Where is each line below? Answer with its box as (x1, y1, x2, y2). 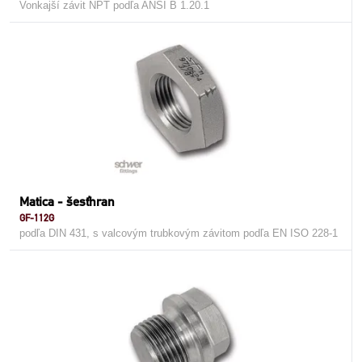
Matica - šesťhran (19, 194, 115, 209)
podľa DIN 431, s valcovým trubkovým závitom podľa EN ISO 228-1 (19, 227, 338, 239)
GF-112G (19, 212, 54, 224)
